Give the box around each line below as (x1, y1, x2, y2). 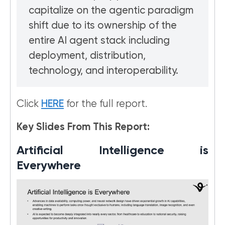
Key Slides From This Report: (17, 122, 150, 133)
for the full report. (64, 99, 147, 109)
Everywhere (17, 160, 81, 172)
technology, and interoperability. (29, 66, 178, 76)
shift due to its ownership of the (29, 21, 177, 31)
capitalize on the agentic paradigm (29, 6, 193, 16)
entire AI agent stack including (29, 36, 170, 46)
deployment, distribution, (29, 51, 146, 61)
